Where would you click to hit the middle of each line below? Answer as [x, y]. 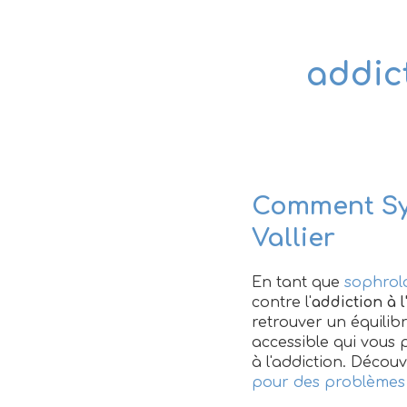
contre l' [282, 303]
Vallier [293, 238]
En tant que [298, 283]
